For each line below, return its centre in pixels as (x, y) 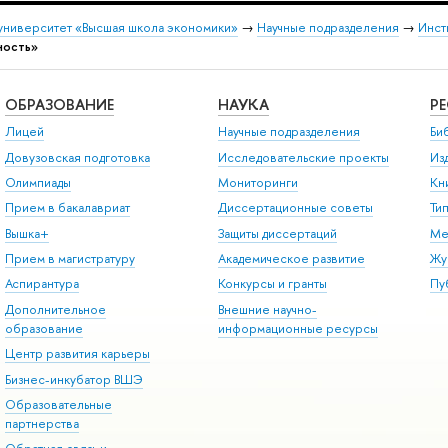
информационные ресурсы (297, 328)
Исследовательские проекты (303, 157)
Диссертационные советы (295, 208)
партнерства (41, 423)
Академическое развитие (291, 259)
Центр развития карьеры (77, 354)
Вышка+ (26, 233)
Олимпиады (37, 182)
